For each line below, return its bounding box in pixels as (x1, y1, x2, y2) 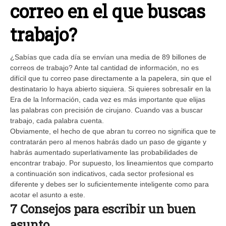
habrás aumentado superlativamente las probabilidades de (10, 148, 198, 156)
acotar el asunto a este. (10, 190, 85, 199)
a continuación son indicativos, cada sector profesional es (10, 169, 194, 178)
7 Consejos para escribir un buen (10, 200, 196, 217)
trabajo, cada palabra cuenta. (10, 116, 104, 125)
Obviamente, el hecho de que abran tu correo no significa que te (10, 127, 216, 135)
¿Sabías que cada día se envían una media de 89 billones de (10, 52, 206, 61)
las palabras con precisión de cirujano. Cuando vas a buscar (10, 105, 203, 114)
